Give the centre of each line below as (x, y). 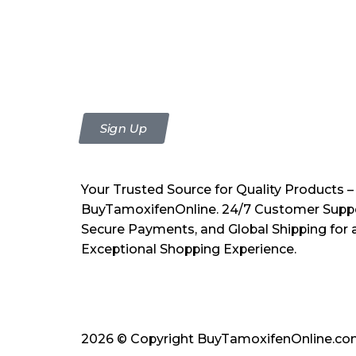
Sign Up (124, 129)
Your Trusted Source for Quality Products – (217, 190)
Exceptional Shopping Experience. (189, 250)
